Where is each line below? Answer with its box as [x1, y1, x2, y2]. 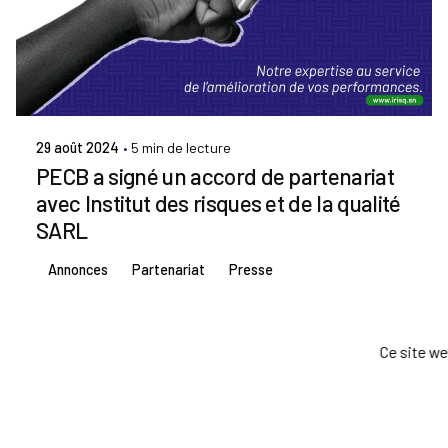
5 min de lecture [131, 139, 232, 157]
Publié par [84, 56, 147, 75]
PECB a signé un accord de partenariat [36, 162, 395, 191]
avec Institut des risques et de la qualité [36, 189, 401, 218]
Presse [229, 261, 274, 279]
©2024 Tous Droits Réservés [77, 419, 263, 438]
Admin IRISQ [84, 76, 172, 96]
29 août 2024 [36, 139, 120, 157]
